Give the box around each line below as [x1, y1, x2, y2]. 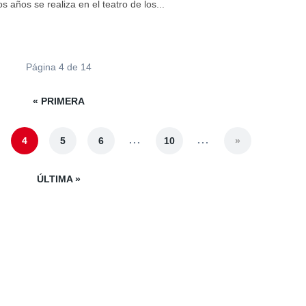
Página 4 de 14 [25, 61, 92, 72]
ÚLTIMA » [36, 173, 81, 184]
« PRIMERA [32, 96, 85, 107]
